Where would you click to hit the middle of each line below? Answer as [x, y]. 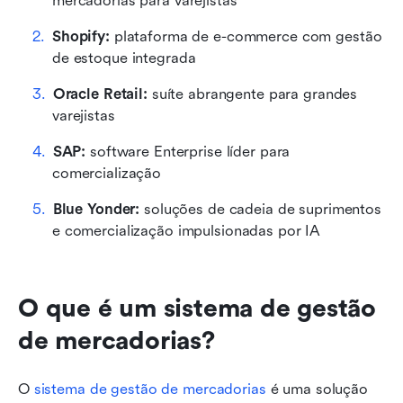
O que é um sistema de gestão [197, 308]
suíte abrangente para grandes [252, 94]
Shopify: [81, 36]
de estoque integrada [124, 58]
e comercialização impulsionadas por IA [187, 230]
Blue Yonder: [96, 209]
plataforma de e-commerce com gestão [246, 36]
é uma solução [317, 389]
